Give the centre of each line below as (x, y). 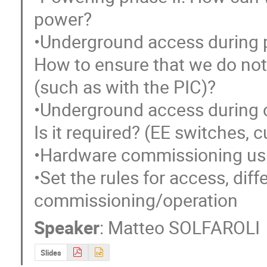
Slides (51, 252)
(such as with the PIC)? (125, 87)
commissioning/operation (136, 200)
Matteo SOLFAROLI (184, 228)
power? (63, 19)
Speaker (67, 228)
